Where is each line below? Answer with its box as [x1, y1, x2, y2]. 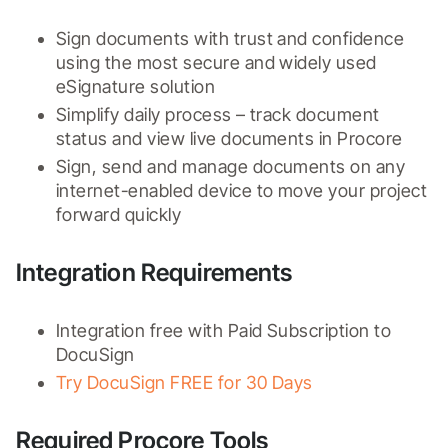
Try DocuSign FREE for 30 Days [56, 371, 313, 393]
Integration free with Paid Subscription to [56, 319, 392, 341]
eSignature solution [56, 75, 216, 97]
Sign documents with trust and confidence [56, 27, 405, 49]
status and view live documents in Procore [56, 127, 403, 149]
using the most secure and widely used [56, 51, 377, 73]
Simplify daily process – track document [56, 103, 380, 125]
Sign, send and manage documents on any [56, 155, 406, 177]
